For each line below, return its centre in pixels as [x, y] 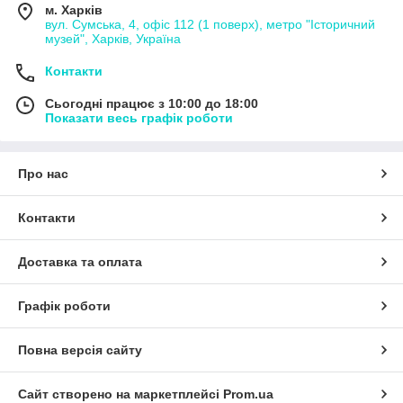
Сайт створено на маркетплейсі [121, 394]
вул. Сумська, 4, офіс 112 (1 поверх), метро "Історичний [210, 24]
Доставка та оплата [80, 262]
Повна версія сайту [80, 350]
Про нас [43, 174]
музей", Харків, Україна [113, 39]
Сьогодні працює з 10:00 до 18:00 [152, 103]
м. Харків [74, 10]
